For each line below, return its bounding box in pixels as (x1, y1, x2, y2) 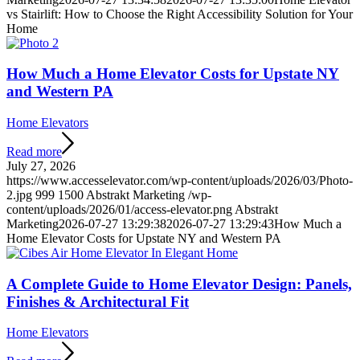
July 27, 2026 (6, 158, 76, 173)
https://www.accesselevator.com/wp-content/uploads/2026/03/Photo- (6, 173, 353, 187)
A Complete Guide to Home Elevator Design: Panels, (6, 275, 352, 292)
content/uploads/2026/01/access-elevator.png (6, 202, 232, 216)
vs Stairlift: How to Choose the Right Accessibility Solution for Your (6, 6, 353, 21)
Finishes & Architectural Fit (6, 292, 189, 310)
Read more (6, 144, 62, 158)
